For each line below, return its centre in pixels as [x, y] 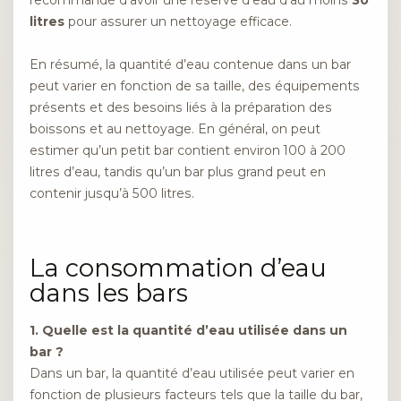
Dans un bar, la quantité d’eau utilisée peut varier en [192, 373]
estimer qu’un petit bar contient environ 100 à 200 [188, 151]
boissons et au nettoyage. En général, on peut [175, 129]
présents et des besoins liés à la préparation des [181, 108]
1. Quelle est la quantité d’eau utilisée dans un [188, 330]
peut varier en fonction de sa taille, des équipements [195, 86]
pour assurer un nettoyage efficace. [178, 22]
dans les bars [109, 293]
